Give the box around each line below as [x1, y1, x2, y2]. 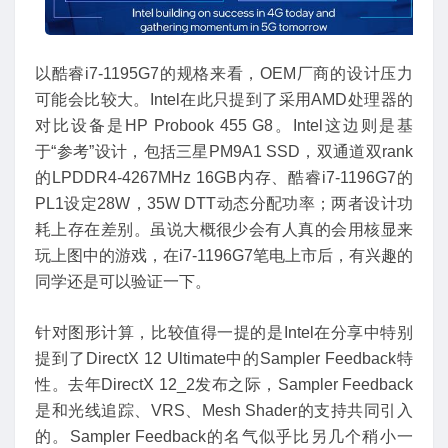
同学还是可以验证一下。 [35, 272, 211, 290]
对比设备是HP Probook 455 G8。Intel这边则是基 [35, 116, 413, 134]
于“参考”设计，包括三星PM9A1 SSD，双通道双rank [35, 142, 413, 160]
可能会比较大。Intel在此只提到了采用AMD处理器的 [35, 90, 413, 108]
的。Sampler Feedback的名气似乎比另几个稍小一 [35, 428, 413, 446]
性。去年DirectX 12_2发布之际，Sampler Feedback [35, 376, 413, 394]
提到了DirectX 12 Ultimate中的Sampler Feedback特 [35, 350, 413, 368]
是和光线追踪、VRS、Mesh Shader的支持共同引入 [35, 402, 413, 420]
